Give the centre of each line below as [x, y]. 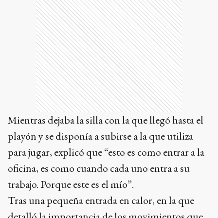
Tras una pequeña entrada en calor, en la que [101, 200]
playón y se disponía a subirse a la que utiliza [100, 136]
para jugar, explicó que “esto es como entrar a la [106, 152]
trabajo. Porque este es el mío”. [71, 184]
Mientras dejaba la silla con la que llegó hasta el [106, 120]
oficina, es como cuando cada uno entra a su [99, 168]
